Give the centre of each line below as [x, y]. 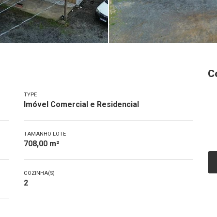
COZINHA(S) [39, 173]
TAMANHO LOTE [45, 134]
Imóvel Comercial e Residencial [81, 104]
